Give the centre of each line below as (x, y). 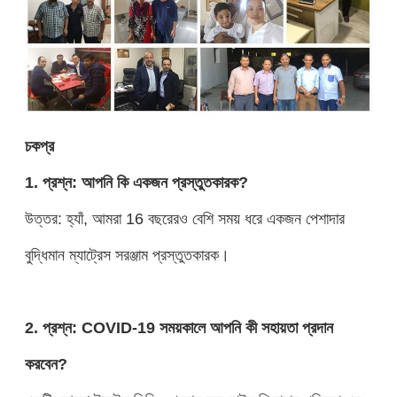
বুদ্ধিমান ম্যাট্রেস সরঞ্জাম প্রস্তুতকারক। (127, 254)
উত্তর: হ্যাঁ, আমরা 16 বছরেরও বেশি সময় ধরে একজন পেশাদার (184, 218)
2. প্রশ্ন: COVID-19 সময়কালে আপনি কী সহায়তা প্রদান (179, 327)
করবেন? (46, 363)
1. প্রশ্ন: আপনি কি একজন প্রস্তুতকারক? (136, 182)
